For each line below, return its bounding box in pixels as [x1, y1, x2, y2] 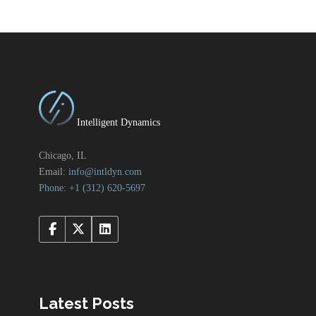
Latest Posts [39, 294, 134, 313]
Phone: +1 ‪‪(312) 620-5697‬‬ [39, 183, 145, 194]
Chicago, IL [39, 150, 87, 162]
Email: [39, 166, 68, 178]
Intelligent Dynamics [74, 117, 160, 128]
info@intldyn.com [68, 166, 142, 178]
